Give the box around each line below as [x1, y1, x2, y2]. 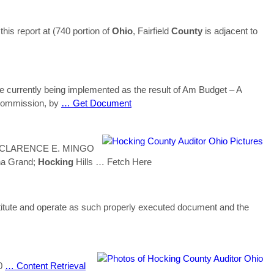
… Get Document [61, 97, 131, 108]
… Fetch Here [95, 156, 152, 167]
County [171, 25, 202, 36]
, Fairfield [133, 25, 171, 36]
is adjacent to [202, 25, 257, 36]
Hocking [38, 156, 73, 167]
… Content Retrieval [5, 260, 86, 271]
